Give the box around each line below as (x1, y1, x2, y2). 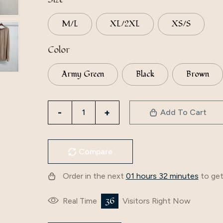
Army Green (61, 69, 104, 80)
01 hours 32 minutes (125, 171, 199, 181)
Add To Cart (160, 107, 207, 117)
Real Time (62, 196, 99, 206)
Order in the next (62, 171, 126, 181)
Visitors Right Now (120, 196, 191, 206)
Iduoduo (47, 153, 78, 163)
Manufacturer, (47, 140, 99, 150)
